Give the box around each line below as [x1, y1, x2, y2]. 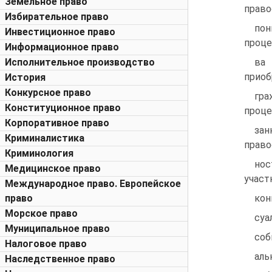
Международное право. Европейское [5, 178, 181, 189]
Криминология [5, 148, 73, 159]
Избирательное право [5, 11, 109, 22]
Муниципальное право [5, 223, 110, 234]
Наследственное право [5, 253, 115, 265]
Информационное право [5, 41, 119, 53]
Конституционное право [5, 102, 121, 114]
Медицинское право [5, 163, 101, 174]
